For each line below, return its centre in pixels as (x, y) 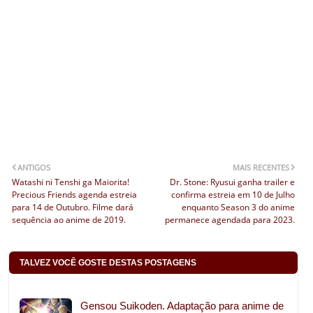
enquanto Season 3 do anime (239, 207)
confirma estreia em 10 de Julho (233, 194)
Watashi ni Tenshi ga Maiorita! (71, 182)
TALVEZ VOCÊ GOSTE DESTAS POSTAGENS (108, 262)
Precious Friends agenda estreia (74, 194)
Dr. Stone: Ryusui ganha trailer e (233, 182)
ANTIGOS (34, 167)
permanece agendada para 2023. (230, 219)
